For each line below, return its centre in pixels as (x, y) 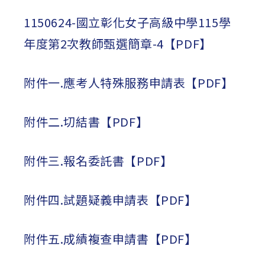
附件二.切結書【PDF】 (86, 122)
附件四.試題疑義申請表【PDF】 (110, 200)
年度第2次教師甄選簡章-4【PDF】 (118, 43)
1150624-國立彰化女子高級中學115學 (127, 22)
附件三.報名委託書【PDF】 (98, 161)
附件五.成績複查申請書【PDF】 (110, 239)
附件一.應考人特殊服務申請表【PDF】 (129, 83)
